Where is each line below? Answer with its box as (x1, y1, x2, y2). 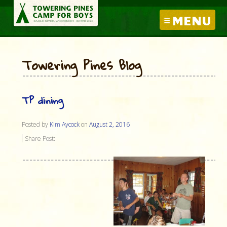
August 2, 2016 (89, 120, 130, 129)
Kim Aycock (50, 120, 80, 129)
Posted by (22, 120, 50, 129)
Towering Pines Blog (22, 53, 142, 77)
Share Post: (25, 134, 55, 143)
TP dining (22, 91, 63, 109)
